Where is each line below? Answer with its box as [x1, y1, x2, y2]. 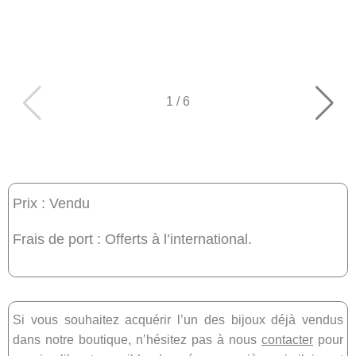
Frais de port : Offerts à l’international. [13, 230, 252, 248]
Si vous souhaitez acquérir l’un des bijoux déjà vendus [13, 313, 343, 327]
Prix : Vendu [13, 195, 90, 212]
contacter [261, 333, 313, 347]
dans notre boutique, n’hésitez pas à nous [13, 333, 261, 347]
